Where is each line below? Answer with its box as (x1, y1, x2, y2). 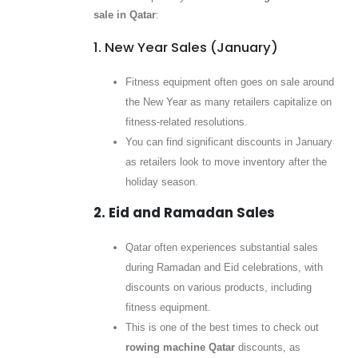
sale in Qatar (93, 8, 156, 21)
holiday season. (125, 176, 198, 189)
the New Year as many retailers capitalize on (125, 96, 332, 109)
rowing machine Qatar (125, 341, 235, 354)
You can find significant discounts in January (125, 136, 332, 149)
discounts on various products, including (125, 281, 312, 294)
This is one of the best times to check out (125, 321, 319, 334)
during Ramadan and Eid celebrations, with (125, 261, 323, 274)
